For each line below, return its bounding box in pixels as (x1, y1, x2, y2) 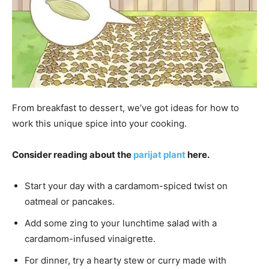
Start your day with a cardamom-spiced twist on (25, 180, 228, 192)
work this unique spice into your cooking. (12, 117, 187, 129)
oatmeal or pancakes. (25, 195, 115, 207)
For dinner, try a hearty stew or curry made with (25, 254, 226, 266)
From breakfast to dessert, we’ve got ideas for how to (12, 101, 239, 113)
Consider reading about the (12, 148, 133, 160)
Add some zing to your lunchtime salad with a (25, 217, 217, 229)
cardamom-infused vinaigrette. (25, 232, 156, 244)
